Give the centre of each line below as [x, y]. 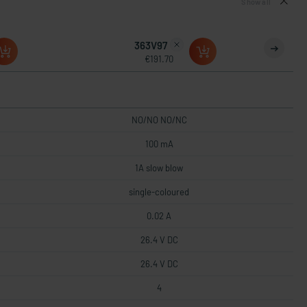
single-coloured [159, 192]
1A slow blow [159, 168]
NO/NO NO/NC [159, 120]
